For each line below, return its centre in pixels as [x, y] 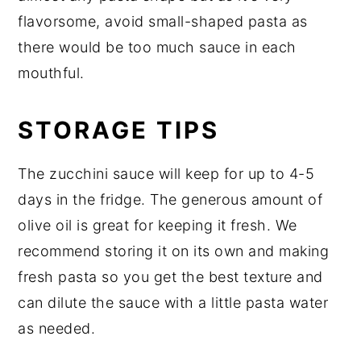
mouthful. [51, 73]
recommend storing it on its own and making [174, 251]
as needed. [59, 328]
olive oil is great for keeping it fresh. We [158, 225]
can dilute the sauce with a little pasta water [173, 302]
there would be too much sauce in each [157, 47]
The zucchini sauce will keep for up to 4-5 [166, 173]
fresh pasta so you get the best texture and [170, 276]
